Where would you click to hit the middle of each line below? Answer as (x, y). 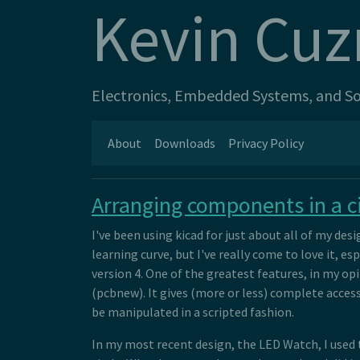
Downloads (185, 143)
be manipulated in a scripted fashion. (193, 312)
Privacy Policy (266, 143)
